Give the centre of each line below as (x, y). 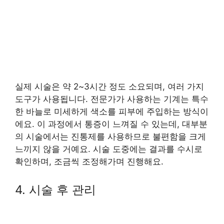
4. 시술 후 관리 (55, 189)
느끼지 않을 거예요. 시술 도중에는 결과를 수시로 (109, 149)
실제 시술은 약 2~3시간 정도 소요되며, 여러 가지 (109, 87)
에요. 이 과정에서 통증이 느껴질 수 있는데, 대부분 (111, 124)
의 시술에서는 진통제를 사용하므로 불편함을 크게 (110, 137)
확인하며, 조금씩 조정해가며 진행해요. (89, 162)
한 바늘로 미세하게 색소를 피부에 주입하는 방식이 (112, 112)
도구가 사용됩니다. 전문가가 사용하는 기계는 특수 (112, 99)
